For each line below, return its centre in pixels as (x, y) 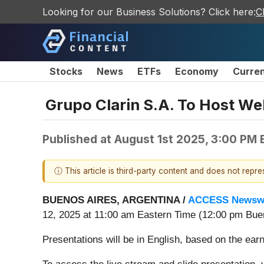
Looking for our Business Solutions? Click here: (149, 12)
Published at (78, 139)
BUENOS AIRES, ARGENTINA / (115, 200)
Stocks (66, 71)
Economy (197, 71)
